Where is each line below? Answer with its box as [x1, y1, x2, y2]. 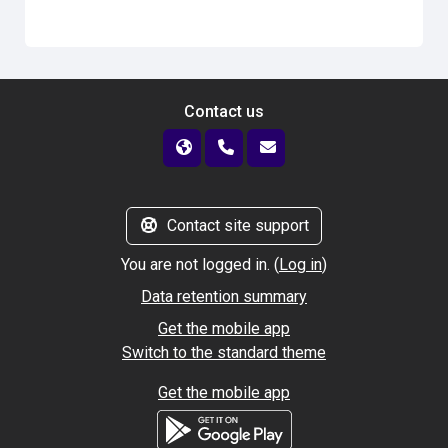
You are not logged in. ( [121, 255, 279, 274]
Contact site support [167, 216, 309, 235]
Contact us [184, 102, 264, 121]
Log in [279, 255, 322, 274]
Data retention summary [141, 287, 307, 306]
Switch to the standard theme [122, 343, 326, 362]
